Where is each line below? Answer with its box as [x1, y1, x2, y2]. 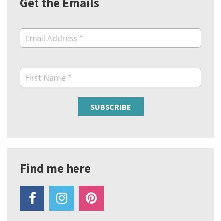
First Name [25, 72, 68, 83]
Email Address [25, 33, 79, 44]
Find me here [20, 160, 91, 176]
